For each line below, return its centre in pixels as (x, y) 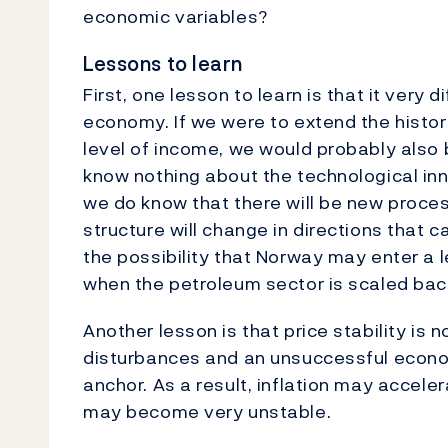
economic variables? (175, 16)
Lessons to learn (163, 63)
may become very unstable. (207, 411)
